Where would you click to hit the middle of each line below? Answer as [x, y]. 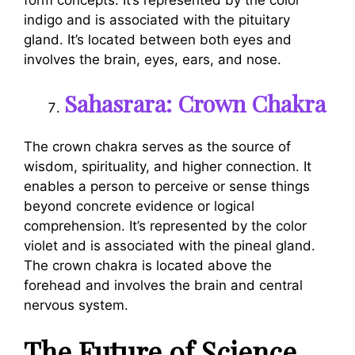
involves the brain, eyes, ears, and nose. [155, 59]
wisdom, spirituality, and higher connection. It [168, 166]
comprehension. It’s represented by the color [165, 225]
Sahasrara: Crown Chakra [195, 103]
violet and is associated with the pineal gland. [170, 245]
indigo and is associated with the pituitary [157, 19]
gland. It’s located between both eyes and [158, 39]
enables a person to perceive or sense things [167, 186]
